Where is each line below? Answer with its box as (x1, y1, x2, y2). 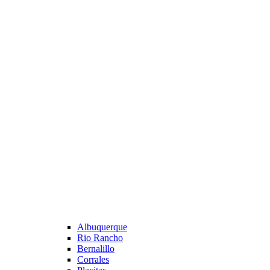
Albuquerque (77, 222, 127, 233)
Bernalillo (77, 243, 115, 254)
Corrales (77, 254, 109, 265)
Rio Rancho (77, 233, 123, 243)
